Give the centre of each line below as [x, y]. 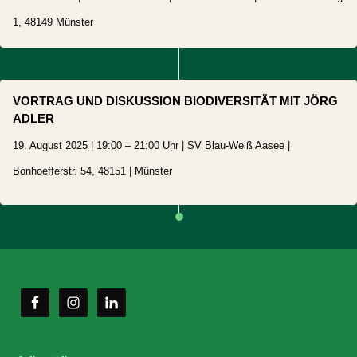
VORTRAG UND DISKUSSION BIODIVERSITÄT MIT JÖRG [175, 100]
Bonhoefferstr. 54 [52, 171]
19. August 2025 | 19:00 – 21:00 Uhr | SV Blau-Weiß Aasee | [151, 145]
